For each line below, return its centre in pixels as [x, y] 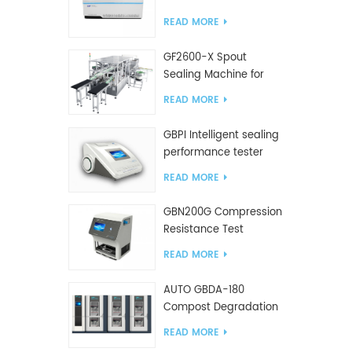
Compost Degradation [220, 308]
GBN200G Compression [222, 213]
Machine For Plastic [212, 247]
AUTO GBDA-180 [203, 290]
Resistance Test [203, 230]
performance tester [213, 152]
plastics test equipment [224, 325]
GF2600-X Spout [205, 57]
